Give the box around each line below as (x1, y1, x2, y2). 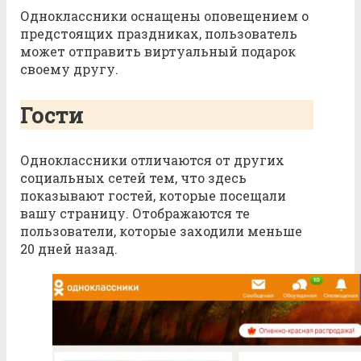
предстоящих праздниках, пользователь (20, 25, 297, 43)
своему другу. (20, 60, 118, 78)
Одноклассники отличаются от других (20, 151, 284, 169)
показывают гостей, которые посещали (20, 187, 286, 205)
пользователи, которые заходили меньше (20, 222, 302, 240)
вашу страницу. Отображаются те (20, 205, 250, 222)
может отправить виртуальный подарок (20, 43, 296, 60)
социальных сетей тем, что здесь (20, 169, 247, 187)
